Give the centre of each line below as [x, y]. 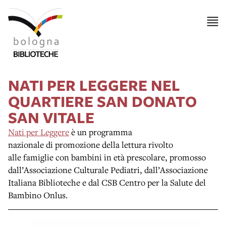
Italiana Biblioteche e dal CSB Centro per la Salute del [107, 182]
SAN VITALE [51, 117]
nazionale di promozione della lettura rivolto [91, 144]
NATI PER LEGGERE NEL [94, 85]
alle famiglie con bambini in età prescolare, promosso [107, 157]
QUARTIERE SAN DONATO [102, 101]
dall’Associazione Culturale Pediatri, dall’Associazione [108, 169]
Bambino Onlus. [38, 195]
